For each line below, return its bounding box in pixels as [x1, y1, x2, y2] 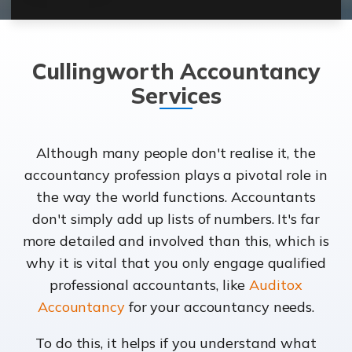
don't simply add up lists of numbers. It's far [32, 210, 320, 229]
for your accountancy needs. [124, 298, 315, 317]
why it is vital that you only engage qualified [26, 254, 326, 273]
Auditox [249, 276, 302, 295]
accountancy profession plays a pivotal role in [24, 166, 328, 185]
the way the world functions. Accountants [36, 188, 316, 207]
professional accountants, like [49, 276, 250, 295]
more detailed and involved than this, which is [22, 232, 330, 251]
